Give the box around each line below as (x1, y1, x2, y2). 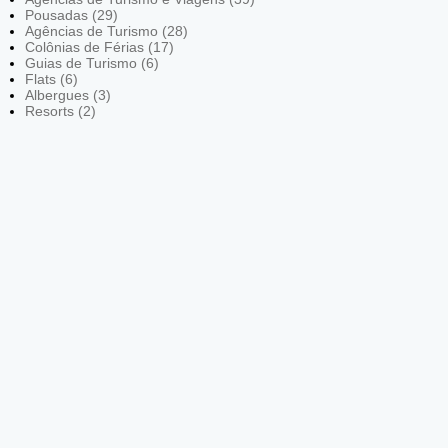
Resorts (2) (25, 102, 96, 119)
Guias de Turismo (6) (25, 54, 159, 71)
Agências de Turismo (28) (25, 22, 188, 39)
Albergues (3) (25, 86, 111, 103)
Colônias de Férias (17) (25, 38, 174, 55)
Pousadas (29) (25, 6, 118, 23)
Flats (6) (25, 70, 78, 87)
